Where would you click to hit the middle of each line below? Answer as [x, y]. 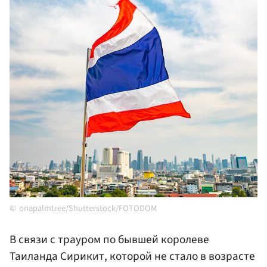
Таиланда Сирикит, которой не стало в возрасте [132, 257]
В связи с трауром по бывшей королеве [109, 240]
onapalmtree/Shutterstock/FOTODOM [88, 209]
